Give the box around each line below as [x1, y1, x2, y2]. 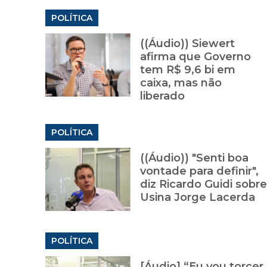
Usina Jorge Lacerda [139, 191, 255, 204]
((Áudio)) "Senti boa [139, 151, 249, 165]
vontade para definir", [139, 164, 259, 178]
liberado [139, 89, 185, 103]
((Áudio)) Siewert [139, 37, 235, 51]
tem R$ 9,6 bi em [139, 63, 235, 77]
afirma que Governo [139, 50, 251, 64]
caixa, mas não [139, 76, 222, 90]
